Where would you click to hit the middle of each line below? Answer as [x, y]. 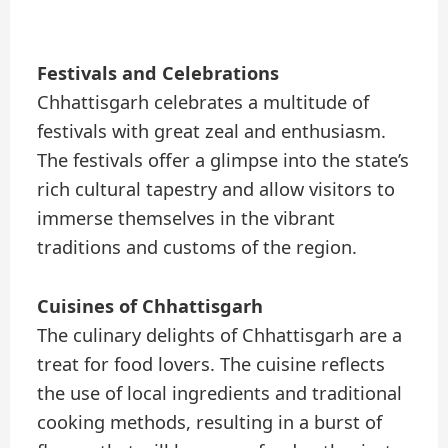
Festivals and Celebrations [158, 73]
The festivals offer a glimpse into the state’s [223, 160]
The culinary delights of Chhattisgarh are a [220, 334]
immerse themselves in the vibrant [186, 218]
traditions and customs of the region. [197, 247]
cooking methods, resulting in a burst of [210, 421]
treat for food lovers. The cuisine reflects [211, 363]
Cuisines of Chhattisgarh [150, 305]
